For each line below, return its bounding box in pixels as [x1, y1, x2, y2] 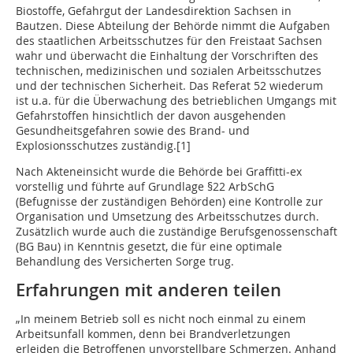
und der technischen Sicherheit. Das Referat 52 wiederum [16, 78, 323, 94]
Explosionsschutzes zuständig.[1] [16, 138, 191, 154]
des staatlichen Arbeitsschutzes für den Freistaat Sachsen [16, 33, 322, 49]
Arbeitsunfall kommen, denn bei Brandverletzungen [16, 326, 291, 342]
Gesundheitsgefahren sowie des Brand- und [16, 123, 250, 139]
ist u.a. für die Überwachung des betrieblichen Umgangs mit [16, 93, 336, 109]
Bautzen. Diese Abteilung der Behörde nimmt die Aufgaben [16, 18, 330, 34]
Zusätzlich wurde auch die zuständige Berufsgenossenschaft [16, 224, 337, 240]
